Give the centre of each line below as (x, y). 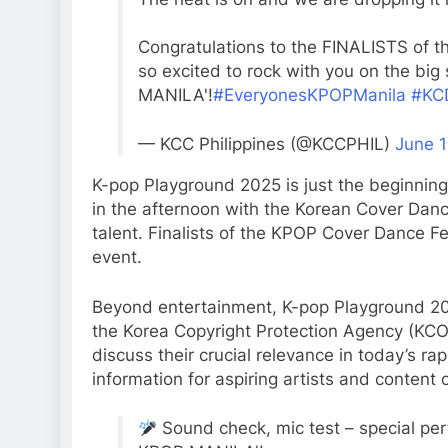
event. (117, 257)
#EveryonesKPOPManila (309, 94)
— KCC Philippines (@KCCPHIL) (266, 144)
